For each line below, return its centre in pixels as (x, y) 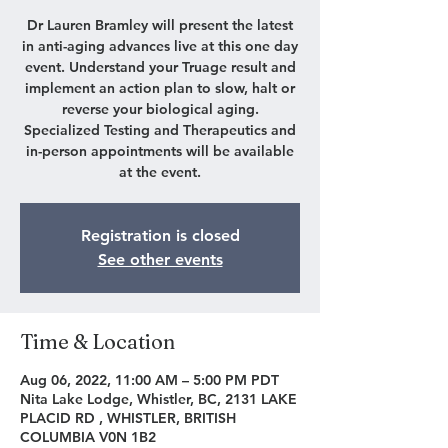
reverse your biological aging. (160, 109)
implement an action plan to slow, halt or (160, 88)
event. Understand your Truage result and (160, 67)
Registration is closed (160, 235)
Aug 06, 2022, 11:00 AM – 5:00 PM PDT (149, 380)
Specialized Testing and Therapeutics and (160, 130)
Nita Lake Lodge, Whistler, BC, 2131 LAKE (158, 399)
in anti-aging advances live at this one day (160, 46)
